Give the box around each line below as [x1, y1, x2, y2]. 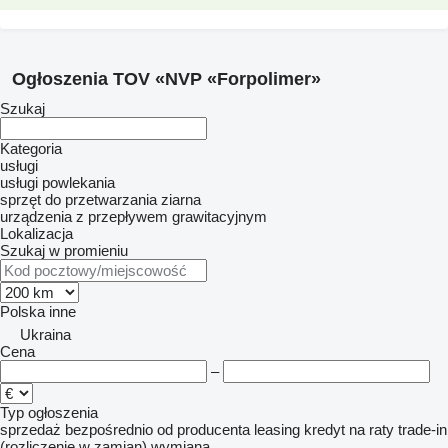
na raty [349, 421, 394, 438]
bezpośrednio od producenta [65, 421, 250, 438]
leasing [254, 421, 300, 438]
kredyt [304, 421, 345, 438]
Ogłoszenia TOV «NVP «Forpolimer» [12, 69, 321, 89]
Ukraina [20, 326, 71, 343]
